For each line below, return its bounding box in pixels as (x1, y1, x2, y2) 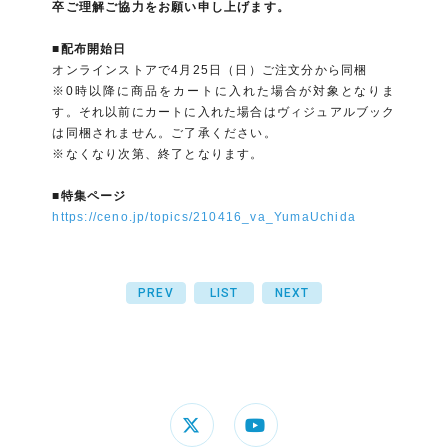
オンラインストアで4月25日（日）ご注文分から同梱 (52, 63, 368, 77)
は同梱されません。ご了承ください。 (52, 126, 277, 140)
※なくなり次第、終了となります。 (52, 147, 264, 161)
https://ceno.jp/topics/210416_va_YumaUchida (52, 210, 357, 224)
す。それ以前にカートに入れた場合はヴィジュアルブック (52, 105, 396, 119)
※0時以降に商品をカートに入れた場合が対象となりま (52, 84, 396, 98)
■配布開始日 (52, 42, 127, 56)
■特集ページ (52, 189, 131, 203)
